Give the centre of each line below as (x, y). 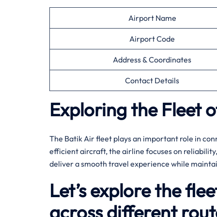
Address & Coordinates (152, 60)
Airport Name (152, 18)
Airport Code (152, 39)
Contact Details (152, 80)
